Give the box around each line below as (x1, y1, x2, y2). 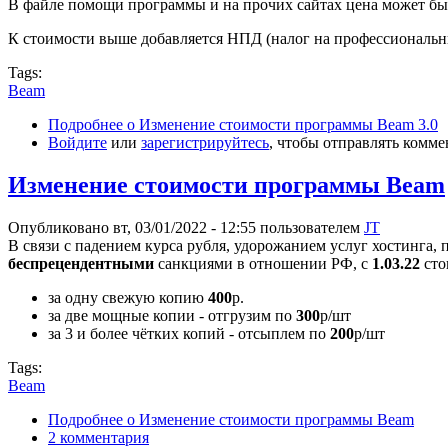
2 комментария (48, 428, 149, 446)
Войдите (48, 133, 107, 151)
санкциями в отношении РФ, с (154, 254, 372, 272)
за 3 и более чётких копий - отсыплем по (48, 324, 330, 342)
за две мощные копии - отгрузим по (48, 306, 296, 324)
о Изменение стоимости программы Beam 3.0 (123, 115, 438, 133)
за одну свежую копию (48, 288, 208, 306)
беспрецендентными (8, 254, 154, 272)
